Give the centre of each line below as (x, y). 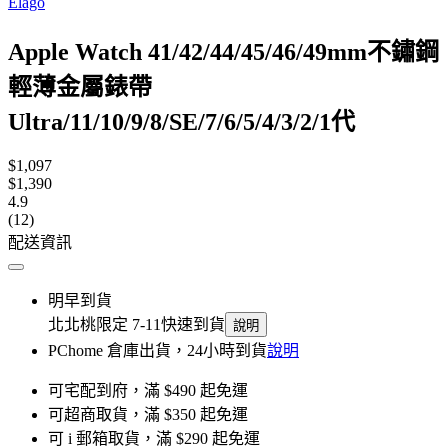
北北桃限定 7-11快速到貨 (136, 324)
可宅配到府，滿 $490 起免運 (148, 390)
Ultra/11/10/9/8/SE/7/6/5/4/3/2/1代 (181, 121)
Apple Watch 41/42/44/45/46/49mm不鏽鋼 (223, 51)
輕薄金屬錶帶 (80, 86)
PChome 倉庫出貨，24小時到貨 (157, 350)
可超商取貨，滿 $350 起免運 (148, 414)
